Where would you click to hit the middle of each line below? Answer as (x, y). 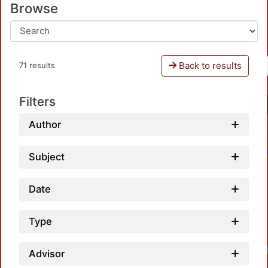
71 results (37, 66)
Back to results (209, 65)
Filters (37, 101)
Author (45, 124)
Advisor (47, 254)
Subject (47, 157)
